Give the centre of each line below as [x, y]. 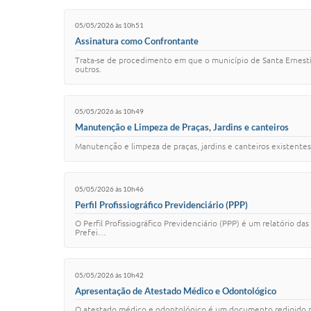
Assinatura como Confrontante [137, 41]
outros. [88, 69]
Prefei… [91, 233]
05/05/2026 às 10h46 [109, 188]
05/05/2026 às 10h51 [109, 25]
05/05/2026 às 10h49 [109, 111]
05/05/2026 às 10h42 [109, 275]
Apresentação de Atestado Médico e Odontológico [176, 291]
